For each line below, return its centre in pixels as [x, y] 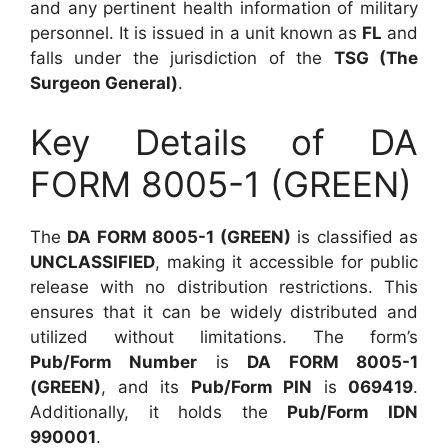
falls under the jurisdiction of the [182, 57]
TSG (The [376, 57]
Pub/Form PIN [251, 387]
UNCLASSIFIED [92, 262]
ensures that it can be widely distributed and [224, 312]
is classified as [354, 237]
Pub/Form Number [114, 362]
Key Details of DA [224, 142]
